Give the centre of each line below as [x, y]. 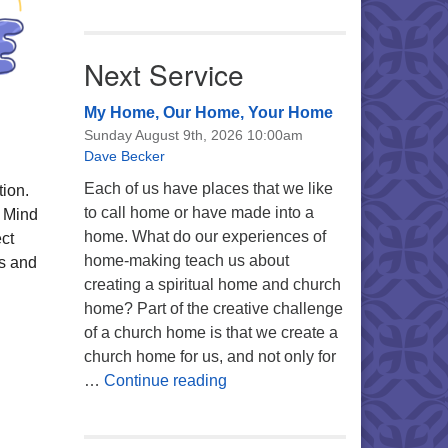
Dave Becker [124, 156]
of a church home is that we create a [210, 332]
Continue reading [165, 380]
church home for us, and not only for [209, 356]
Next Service [163, 74]
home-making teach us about [186, 260]
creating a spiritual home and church [212, 284]
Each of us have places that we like [208, 188]
